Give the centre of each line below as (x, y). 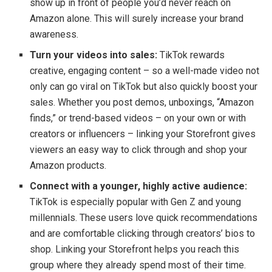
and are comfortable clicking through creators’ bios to (143, 234)
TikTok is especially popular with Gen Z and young (136, 202)
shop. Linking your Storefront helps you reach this (135, 250)
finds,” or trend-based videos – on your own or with (138, 118)
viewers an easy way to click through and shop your (139, 150)
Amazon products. (68, 166)
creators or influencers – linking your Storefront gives (143, 134)
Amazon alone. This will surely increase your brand (137, 19)
